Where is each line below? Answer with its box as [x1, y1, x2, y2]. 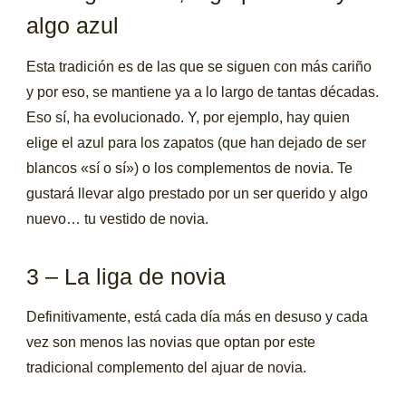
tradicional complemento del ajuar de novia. [26, 360, 307, 376]
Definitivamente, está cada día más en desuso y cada [26, 309, 369, 325]
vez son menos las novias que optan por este [26, 334, 316, 351]
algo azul [26, 13, 120, 39]
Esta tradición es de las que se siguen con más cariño [26, 58, 372, 74]
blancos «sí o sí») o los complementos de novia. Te [26, 159, 353, 176]
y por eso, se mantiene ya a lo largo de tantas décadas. [26, 83, 380, 100]
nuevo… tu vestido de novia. [26, 210, 209, 227]
